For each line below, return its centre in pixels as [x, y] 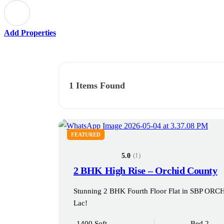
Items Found [99, 85]
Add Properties [30, 33]
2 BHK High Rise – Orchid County [145, 170]
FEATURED [86, 134]
